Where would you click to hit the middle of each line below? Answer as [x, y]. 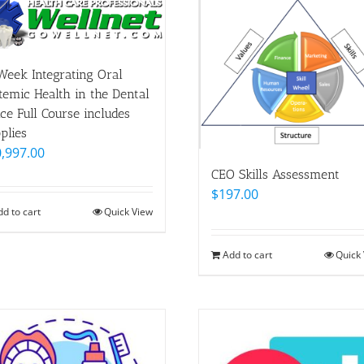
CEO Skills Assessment [275, 175]
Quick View [128, 212]
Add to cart [247, 255]
